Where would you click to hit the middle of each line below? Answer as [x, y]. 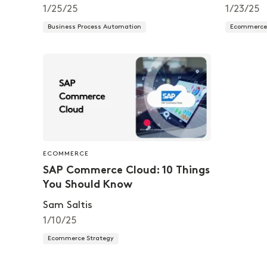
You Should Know [88, 185]
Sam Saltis [68, 205]
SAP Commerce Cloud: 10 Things [126, 170]
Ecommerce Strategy [81, 238]
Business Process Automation [94, 27]
